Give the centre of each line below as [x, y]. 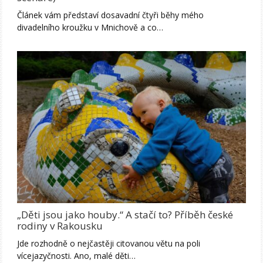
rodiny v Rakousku [60, 225]
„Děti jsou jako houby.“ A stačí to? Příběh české [125, 214]
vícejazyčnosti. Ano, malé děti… [77, 255]
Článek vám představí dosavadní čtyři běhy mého [111, 15]
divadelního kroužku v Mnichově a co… [90, 27]
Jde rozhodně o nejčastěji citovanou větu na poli [109, 243]
